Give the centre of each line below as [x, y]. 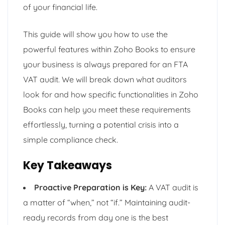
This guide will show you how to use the [95, 34]
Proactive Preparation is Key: [90, 187]
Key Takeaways [68, 165]
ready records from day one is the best [96, 217]
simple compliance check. [71, 139]
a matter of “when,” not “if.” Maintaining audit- [107, 202]
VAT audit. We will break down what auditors [105, 79]
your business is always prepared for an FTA [105, 64]
